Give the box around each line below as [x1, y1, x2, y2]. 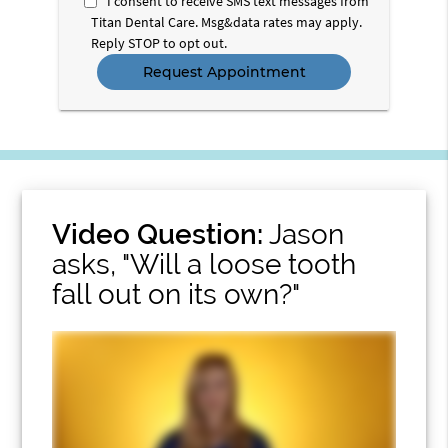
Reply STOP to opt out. [91, 33, 227, 52]
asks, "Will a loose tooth [52, 247, 357, 281]
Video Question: [52, 217, 264, 251]
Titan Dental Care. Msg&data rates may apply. [91, 12, 362, 31]
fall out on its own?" [52, 277, 301, 311]
